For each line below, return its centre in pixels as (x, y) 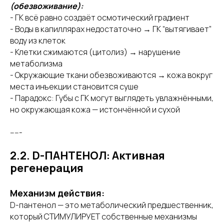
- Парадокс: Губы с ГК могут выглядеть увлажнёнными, (112, 98)
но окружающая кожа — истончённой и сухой (95, 109)
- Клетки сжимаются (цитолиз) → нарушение (95, 52)
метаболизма (36, 63)
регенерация (47, 168)
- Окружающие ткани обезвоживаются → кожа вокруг (111, 75)
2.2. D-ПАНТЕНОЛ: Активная (87, 155)
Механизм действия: (57, 193)
